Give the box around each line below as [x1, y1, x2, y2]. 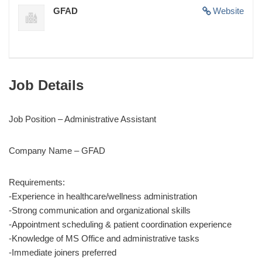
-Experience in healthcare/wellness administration [9, 191, 197, 201]
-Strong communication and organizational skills [9, 205, 191, 215]
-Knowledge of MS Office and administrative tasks [9, 233, 199, 243]
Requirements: [9, 177, 65, 187]
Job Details [9, 77, 84, 93]
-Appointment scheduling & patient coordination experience [9, 219, 232, 229]
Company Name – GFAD [9, 145, 105, 156]
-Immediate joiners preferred [9, 247, 116, 257]
